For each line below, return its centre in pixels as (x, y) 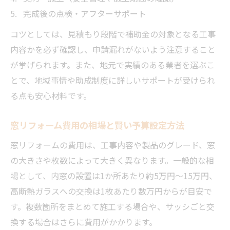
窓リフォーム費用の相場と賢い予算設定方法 (97, 125)
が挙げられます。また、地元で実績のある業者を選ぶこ (112, 64)
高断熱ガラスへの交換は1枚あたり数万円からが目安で (111, 191)
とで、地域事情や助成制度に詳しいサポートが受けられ (113, 80)
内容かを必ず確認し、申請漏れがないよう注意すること (113, 49)
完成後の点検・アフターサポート (85, 13)
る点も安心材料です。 (51, 95)
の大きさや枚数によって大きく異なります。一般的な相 (112, 160)
